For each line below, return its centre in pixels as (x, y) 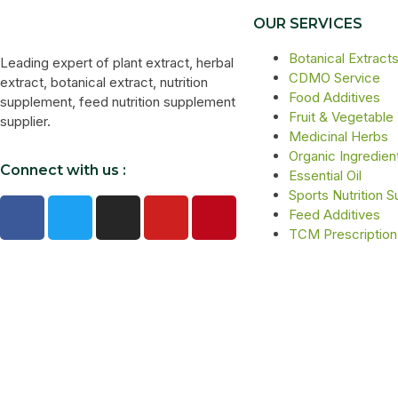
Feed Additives (334, 214)
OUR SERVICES (308, 23)
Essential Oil (325, 175)
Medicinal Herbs (338, 136)
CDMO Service (334, 77)
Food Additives (334, 97)
